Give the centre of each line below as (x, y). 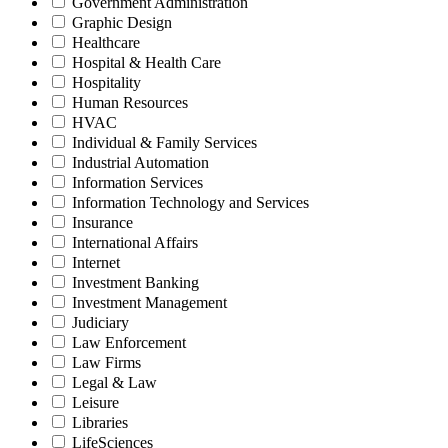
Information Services (137, 182)
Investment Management (149, 302)
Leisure (95, 402)
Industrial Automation (140, 162)
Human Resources (130, 102)
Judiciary (100, 322)
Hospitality (106, 82)
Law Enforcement (129, 342)
